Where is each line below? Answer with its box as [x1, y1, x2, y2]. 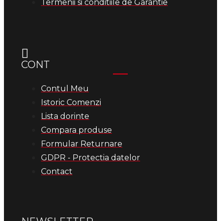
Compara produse [41, 125, 112, 135]
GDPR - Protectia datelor [41, 152, 140, 162]
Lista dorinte [41, 111, 89, 121]
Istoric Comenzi [41, 97, 101, 107]
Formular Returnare [41, 139, 122, 148]
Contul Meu [41, 83, 89, 93]
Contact [41, 166, 73, 176]
